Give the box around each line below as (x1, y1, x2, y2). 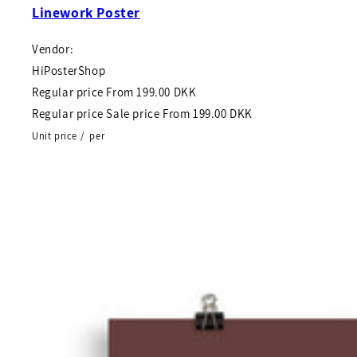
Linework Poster (32, 2, 140, 22)
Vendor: (32, 41, 74, 57)
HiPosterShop (32, 63, 106, 79)
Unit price (32, 129, 77, 143)
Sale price (106, 106, 160, 122)
